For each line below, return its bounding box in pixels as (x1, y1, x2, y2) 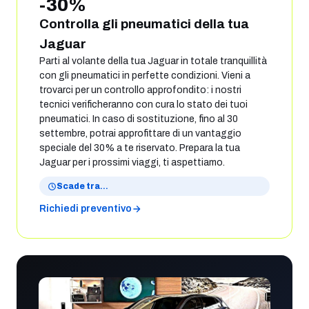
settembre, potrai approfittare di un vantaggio (39, 128, 241, 139)
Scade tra (57, 181, 100, 191)
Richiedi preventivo (39, 203, 132, 214)
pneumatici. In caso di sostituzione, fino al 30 (39, 114, 238, 124)
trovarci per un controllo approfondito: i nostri (39, 85, 241, 95)
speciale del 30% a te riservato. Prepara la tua (39, 143, 240, 153)
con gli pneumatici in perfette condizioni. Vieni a (39, 70, 250, 81)
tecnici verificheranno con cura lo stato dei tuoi (39, 99, 248, 110)
